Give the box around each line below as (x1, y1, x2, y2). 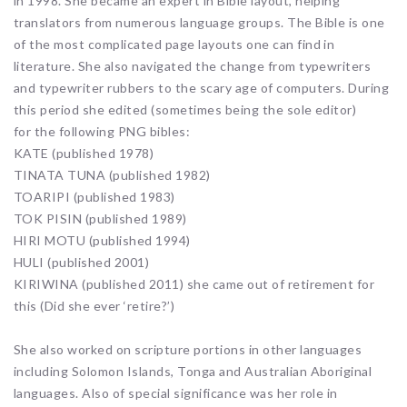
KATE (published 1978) (14, 145, 154, 162)
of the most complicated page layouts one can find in (14, 36, 335, 53)
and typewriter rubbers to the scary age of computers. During (14, 80, 390, 96)
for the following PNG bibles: (14, 124, 191, 140)
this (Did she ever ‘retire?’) (14, 298, 175, 314)
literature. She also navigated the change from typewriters (14, 58, 372, 74)
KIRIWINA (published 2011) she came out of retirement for (14, 276, 375, 293)
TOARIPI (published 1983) (14, 189, 175, 205)
